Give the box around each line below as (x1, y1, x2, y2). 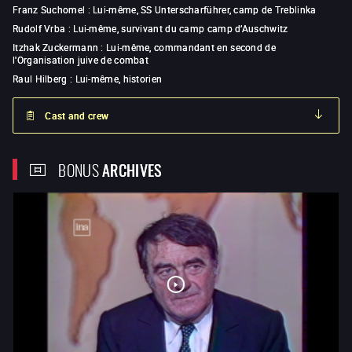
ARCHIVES (102, 156, 162, 182)
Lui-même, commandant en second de (106, 41, 276, 54)
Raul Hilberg (13, 72, 68, 86)
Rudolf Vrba (13, 22, 66, 35)
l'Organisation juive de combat (13, 53, 149, 67)
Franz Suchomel (13, 3, 88, 16)
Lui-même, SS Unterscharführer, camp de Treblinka (93, 3, 317, 16)
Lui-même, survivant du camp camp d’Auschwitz (73, 22, 288, 35)
